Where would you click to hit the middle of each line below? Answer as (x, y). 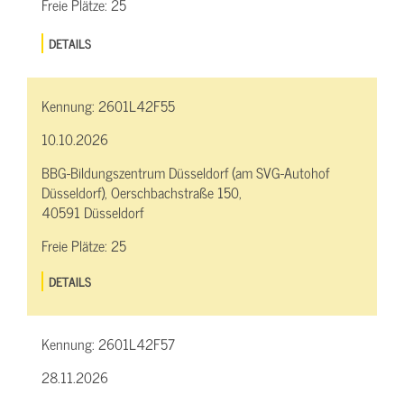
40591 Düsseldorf (92, 212)
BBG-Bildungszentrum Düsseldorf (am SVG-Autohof (185, 173)
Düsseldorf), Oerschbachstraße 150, (142, 193)
